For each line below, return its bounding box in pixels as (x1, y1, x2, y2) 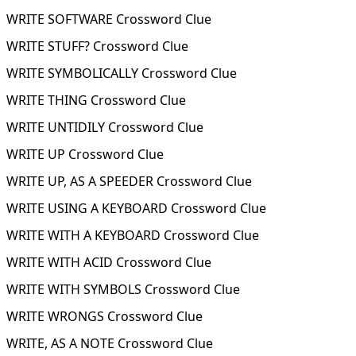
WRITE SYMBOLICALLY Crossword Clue (6, 64, 237, 82)
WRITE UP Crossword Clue (6, 145, 164, 163)
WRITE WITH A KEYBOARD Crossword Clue (6, 226, 259, 244)
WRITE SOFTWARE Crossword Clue (6, 10, 211, 28)
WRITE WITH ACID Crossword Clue (6, 253, 211, 271)
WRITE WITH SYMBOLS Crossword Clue (6, 281, 240, 298)
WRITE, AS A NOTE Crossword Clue (6, 335, 213, 352)
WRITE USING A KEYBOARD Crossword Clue (6, 199, 266, 217)
